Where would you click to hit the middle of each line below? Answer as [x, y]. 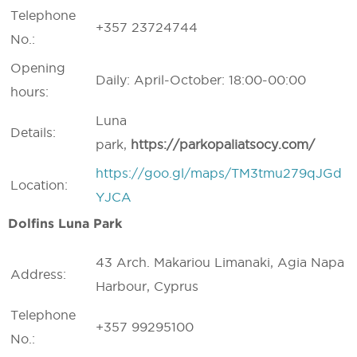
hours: [29, 92]
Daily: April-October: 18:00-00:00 [201, 80]
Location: [39, 185]
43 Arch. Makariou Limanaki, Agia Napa [220, 262]
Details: [33, 132]
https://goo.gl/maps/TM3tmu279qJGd [219, 173]
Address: [38, 274]
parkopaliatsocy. [230, 144]
